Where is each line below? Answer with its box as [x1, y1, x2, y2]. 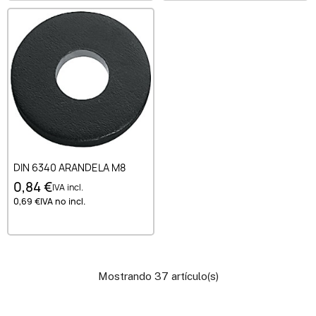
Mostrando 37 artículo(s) [97, 270, 219, 283]
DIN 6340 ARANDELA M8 [13, 160, 126, 174]
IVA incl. [52, 181, 83, 193]
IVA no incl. [40, 195, 85, 207]
